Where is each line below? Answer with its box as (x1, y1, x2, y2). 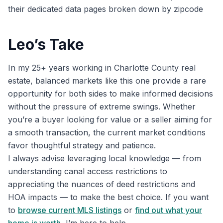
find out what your (135, 205, 202, 216)
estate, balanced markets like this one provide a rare (8, 76, 206, 86)
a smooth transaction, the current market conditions (8, 127, 206, 138)
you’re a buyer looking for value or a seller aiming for (8, 114, 212, 125)
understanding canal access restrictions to (8, 166, 167, 177)
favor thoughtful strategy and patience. (8, 140, 156, 151)
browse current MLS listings (18, 205, 121, 216)
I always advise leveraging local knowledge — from (8, 153, 201, 164)
